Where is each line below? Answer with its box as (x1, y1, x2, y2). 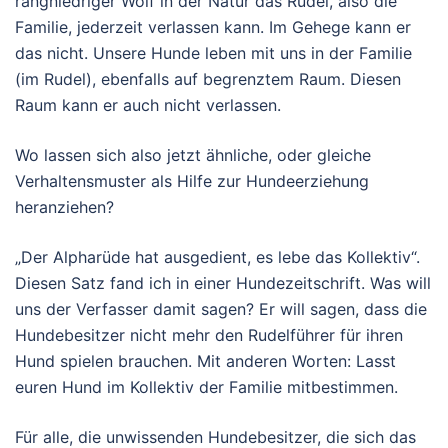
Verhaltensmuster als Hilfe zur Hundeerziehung (15, 170, 369, 191)
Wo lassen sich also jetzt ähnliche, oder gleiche (15, 144, 371, 165)
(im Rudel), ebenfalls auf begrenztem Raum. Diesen (15, 68, 401, 89)
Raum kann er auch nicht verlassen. (15, 94, 281, 115)
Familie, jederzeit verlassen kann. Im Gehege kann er (15, 16, 411, 37)
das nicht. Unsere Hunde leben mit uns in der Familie (15, 42, 412, 63)
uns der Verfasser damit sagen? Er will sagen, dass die (15, 298, 427, 319)
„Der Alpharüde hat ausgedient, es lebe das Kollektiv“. (15, 246, 420, 267)
